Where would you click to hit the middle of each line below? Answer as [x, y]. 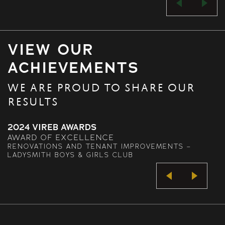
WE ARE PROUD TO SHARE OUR [101, 89]
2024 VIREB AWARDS [52, 127]
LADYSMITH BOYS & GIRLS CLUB [71, 154]
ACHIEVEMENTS [73, 67]
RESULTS [33, 103]
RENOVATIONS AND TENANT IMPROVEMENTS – [99, 146]
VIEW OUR [51, 49]
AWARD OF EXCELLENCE [61, 137]
